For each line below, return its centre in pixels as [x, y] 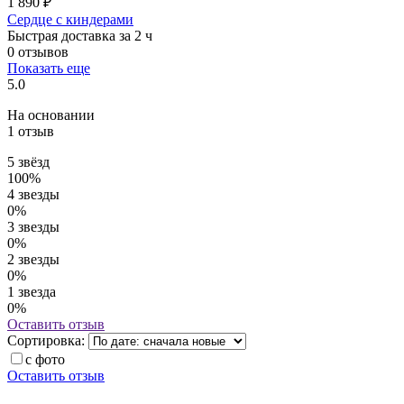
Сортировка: [46, 341]
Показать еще [49, 69]
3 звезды [33, 227]
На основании [51, 115]
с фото [45, 360]
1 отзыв [31, 132]
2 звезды [33, 260]
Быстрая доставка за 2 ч [80, 36]
